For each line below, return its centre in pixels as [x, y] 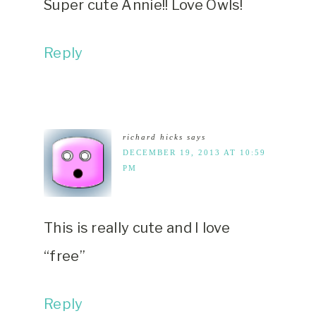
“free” [65, 256]
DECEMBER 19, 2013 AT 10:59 [194, 153]
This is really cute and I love [137, 228]
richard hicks [153, 137]
